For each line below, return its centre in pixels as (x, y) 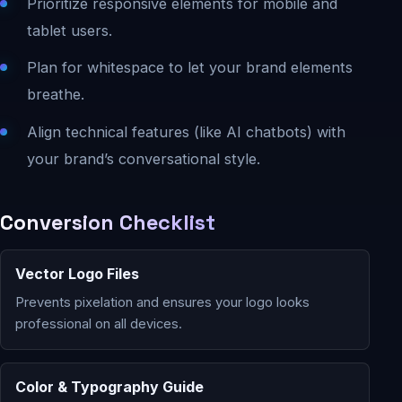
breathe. (55, 95)
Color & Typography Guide (109, 386)
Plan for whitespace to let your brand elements (189, 68)
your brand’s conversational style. (143, 158)
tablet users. (69, 30)
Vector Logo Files (77, 274)
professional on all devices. (99, 323)
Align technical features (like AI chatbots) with (186, 131)
